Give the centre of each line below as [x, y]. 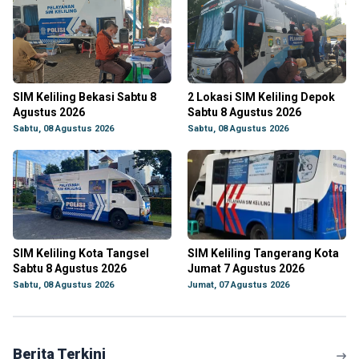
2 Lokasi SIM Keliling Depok [261, 97]
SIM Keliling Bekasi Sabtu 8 [85, 97]
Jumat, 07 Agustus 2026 [238, 285]
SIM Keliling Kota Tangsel [81, 253]
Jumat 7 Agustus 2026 [246, 268]
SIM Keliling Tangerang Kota [263, 253]
